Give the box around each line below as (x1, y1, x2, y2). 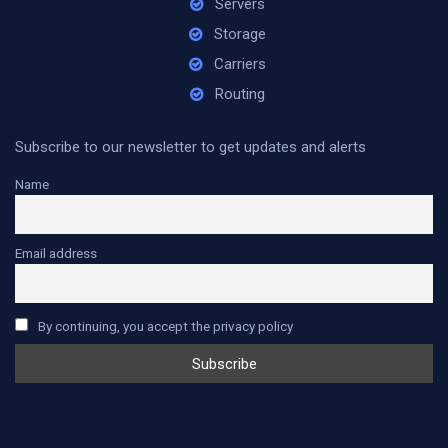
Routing (215, 85, 266, 103)
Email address (15, 244, 97, 261)
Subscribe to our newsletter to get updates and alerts (15, 138, 366, 156)
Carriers (214, 55, 267, 73)
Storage (214, 25, 267, 43)
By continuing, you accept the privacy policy (34, 317, 293, 334)
